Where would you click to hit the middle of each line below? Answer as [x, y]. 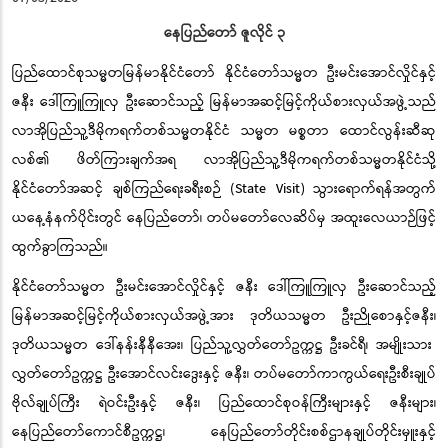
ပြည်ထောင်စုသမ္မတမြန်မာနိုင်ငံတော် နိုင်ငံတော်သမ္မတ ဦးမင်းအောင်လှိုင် [215, 72]
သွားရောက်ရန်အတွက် [374, 188]
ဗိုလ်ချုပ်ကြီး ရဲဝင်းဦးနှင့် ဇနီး [105, 402]
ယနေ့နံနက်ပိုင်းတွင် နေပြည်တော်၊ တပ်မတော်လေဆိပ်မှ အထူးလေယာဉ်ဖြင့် [224, 217]
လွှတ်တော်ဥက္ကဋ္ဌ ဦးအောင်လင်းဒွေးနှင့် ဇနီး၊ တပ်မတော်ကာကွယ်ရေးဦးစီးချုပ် [224, 373]
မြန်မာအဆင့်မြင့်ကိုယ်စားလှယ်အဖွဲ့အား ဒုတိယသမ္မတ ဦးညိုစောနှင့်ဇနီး [223, 315]
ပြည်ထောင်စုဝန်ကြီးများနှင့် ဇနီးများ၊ [318, 402]
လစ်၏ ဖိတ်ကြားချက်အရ [108, 159]
